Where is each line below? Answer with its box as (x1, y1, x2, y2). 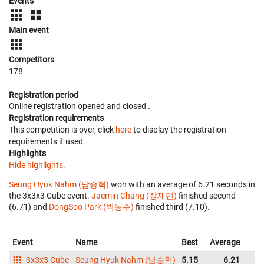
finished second (177, 190, 236, 200)
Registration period (9, 90, 78, 100)
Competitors (9, 54, 54, 64)
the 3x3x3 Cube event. (9, 190, 91, 200)
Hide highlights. (9, 160, 65, 170)
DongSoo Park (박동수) (49, 202, 134, 212)
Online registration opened (9, 101, 107, 111)
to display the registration (131, 124, 226, 134)
